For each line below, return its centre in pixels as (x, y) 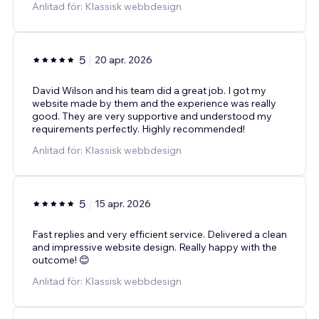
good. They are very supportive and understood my (152, 116)
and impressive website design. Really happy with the (155, 247)
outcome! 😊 (61, 260)
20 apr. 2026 (124, 60)
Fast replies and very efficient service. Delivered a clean (159, 235)
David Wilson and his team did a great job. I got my (149, 91)
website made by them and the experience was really (154, 104)
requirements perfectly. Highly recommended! (138, 129)
